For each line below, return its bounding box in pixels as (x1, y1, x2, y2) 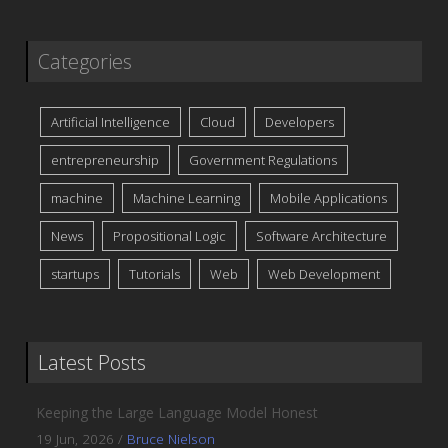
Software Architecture (256, 227, 388, 246)
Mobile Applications (270, 189, 388, 208)
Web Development (268, 265, 381, 284)
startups (51, 265, 100, 284)
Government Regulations (189, 151, 338, 170)
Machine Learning (133, 189, 241, 208)
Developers (265, 113, 335, 132)
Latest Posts (38, 349, 147, 377)
